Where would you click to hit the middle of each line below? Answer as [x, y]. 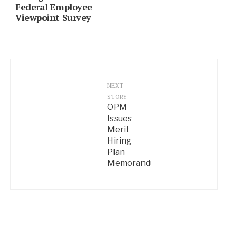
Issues [120, 119]
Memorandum [135, 163]
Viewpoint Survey [53, 18]
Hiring [119, 141]
